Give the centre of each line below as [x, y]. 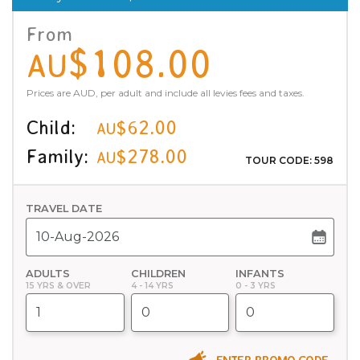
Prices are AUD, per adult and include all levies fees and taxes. [166, 92]
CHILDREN [158, 273]
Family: [57, 156]
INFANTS [260, 273]
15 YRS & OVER [58, 285]
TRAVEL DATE [64, 208]
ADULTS [48, 273]
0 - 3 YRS [256, 285]
